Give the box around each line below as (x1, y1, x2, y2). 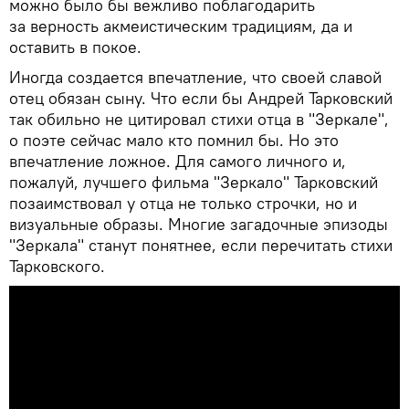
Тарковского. (9, 256, 105, 278)
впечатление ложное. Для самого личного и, (9, 151, 346, 173)
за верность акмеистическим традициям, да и (9, 16, 352, 37)
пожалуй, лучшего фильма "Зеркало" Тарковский (9, 172, 378, 194)
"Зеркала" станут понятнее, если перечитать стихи (9, 235, 393, 257)
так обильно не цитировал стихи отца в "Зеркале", (9, 109, 389, 131)
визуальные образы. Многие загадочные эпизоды (9, 214, 388, 236)
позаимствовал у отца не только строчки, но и (9, 193, 357, 215)
